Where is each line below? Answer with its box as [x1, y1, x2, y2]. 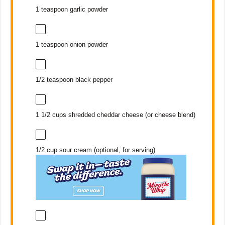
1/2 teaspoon [35, 76, 73, 84]
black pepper [73, 76, 113, 84]
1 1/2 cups [35, 111, 66, 119]
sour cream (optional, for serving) [57, 146, 155, 154]
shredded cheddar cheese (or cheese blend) [66, 111, 195, 119]
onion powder [67, 41, 108, 48]
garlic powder [67, 5, 108, 13]
